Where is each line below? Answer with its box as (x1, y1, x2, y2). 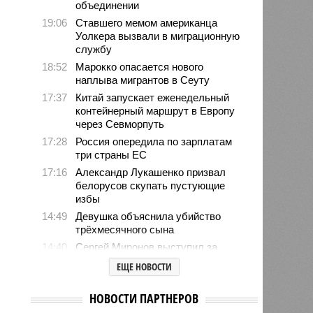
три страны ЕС (75, 148, 147, 161)
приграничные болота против (75, 298, 216, 310)
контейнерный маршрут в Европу (75, 104, 235, 117)
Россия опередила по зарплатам (75, 135, 233, 147)
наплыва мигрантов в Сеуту (75, 73, 210, 86)
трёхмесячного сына (75, 223, 175, 235)
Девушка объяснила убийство (75, 210, 221, 222)
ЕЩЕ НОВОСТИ (116, 259, 172, 273)
